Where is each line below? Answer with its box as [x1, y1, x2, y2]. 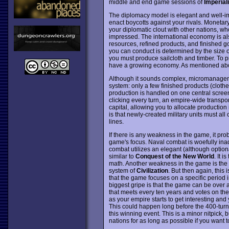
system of [108, 167, 136, 174]
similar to [108, 152, 135, 160]
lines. [108, 118, 124, 125]
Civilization [136, 167, 168, 174]
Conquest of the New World [135, 152, 214, 160]
